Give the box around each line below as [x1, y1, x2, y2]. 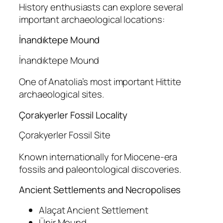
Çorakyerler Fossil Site [19, 128, 111, 142]
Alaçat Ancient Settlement [39, 203, 148, 217]
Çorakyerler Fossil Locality [19, 108, 128, 121]
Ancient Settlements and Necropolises [19, 183, 181, 197]
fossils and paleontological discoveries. [19, 162, 181, 176]
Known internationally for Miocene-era [19, 150, 178, 163]
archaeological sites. [19, 88, 104, 101]
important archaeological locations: [19, 12, 165, 26]
